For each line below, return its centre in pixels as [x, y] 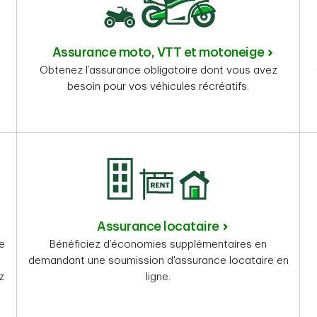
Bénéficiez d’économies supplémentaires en [158, 245]
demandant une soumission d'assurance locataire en [158, 261]
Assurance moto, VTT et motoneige [158, 53]
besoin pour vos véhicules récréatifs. [158, 87]
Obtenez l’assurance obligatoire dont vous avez [158, 71]
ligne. [158, 277]
